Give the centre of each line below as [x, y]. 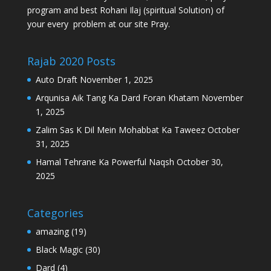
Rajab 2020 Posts [71, 61]
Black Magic [59, 250]
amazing [52, 232]
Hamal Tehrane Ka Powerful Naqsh [105, 162]
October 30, [200, 162]
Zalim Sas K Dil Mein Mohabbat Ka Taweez [120, 130]
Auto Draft [56, 80]
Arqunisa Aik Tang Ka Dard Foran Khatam [117, 98]
